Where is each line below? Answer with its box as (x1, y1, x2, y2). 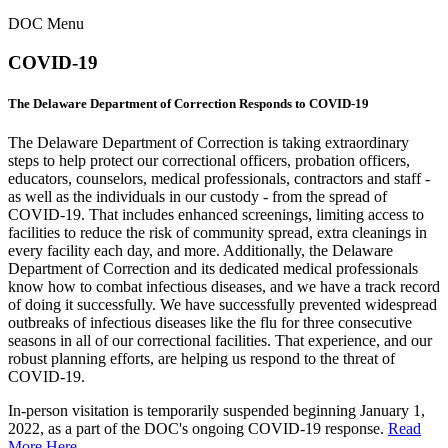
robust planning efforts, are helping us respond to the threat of (8, 350, 395, 368)
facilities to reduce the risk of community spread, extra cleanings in (8, 224, 427, 242)
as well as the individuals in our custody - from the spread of (8, 188, 387, 206)
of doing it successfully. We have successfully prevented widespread (8, 296, 437, 314)
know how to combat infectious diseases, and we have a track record (8, 278, 440, 296)
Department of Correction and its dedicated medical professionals (8, 260, 418, 278)
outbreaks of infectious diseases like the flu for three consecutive (8, 314, 412, 332)
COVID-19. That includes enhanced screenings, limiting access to (8, 206, 424, 224)
